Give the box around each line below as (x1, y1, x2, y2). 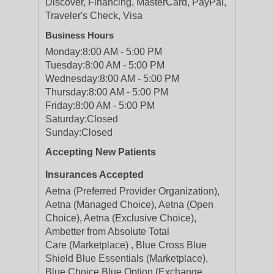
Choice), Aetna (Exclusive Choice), (45, 213, 196, 223)
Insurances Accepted (45, 169, 144, 180)
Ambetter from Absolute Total (45, 226, 169, 237)
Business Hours (45, 30, 114, 40)
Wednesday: (45, 73, 100, 84)
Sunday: (45, 127, 81, 138)
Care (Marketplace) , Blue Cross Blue (45, 240, 207, 250)
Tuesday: (45, 60, 85, 70)
